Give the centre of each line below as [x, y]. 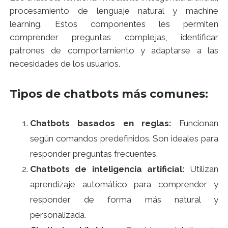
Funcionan [195, 123]
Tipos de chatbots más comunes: [109, 94]
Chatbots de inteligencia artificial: [107, 169]
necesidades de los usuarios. [65, 64]
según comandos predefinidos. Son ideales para [124, 139]
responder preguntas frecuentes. [94, 154]
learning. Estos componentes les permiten [114, 24]
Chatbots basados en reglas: [101, 123]
